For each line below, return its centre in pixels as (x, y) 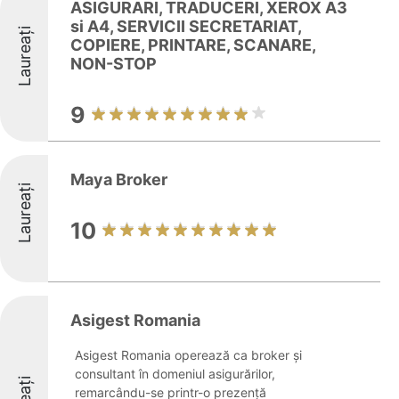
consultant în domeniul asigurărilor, (175, 374)
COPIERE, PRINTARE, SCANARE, (193, 45)
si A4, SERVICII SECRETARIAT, (186, 26)
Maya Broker (119, 179)
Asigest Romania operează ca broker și (188, 355)
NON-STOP (114, 64)
